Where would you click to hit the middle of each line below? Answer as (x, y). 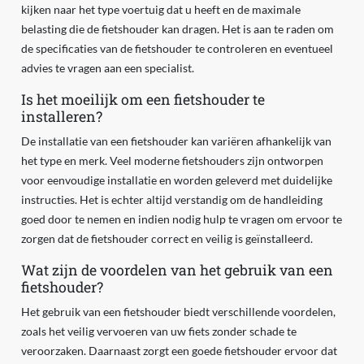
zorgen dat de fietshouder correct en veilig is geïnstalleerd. (167, 239)
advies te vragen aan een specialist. (107, 68)
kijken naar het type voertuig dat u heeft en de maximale (160, 10)
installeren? (61, 117)
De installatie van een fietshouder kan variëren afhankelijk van (176, 141)
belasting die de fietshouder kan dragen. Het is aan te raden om (177, 29)
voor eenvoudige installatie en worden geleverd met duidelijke (176, 180)
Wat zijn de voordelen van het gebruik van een (177, 271)
